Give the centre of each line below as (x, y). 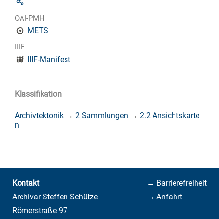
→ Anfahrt (165, 197)
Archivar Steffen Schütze (55, 197)
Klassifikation (38, 94)
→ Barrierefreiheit (177, 183)
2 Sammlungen (102, 115)
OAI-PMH (30, 18)
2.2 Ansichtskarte (170, 115)
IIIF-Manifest (49, 60)
